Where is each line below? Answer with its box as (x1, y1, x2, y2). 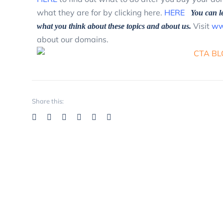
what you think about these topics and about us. (37, 21, 191, 30)
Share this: (32, 97, 64, 106)
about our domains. (37, 34, 112, 44)
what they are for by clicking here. (37, 7, 164, 17)
